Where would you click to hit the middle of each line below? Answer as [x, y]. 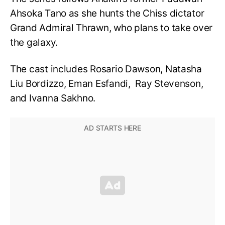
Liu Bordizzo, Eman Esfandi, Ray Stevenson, [107, 83]
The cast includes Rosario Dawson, [88, 69]
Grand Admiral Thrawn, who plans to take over [111, 28]
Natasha [183, 69]
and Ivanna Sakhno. [54, 98]
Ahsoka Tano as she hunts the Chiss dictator [107, 14]
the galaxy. [34, 43]
